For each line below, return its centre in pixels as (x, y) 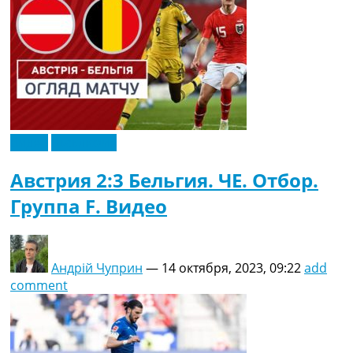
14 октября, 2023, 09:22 (231, 268)
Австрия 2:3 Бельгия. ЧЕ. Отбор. (164, 180)
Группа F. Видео (89, 206)
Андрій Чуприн (97, 268)
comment (39, 286)
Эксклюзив (84, 143)
